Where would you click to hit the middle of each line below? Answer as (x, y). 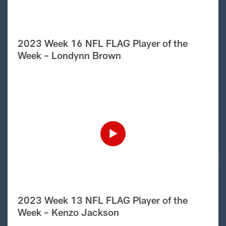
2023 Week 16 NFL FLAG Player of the (103, 43)
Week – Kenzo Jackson (68, 212)
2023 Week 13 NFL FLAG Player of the (103, 200)
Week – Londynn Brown (69, 55)
